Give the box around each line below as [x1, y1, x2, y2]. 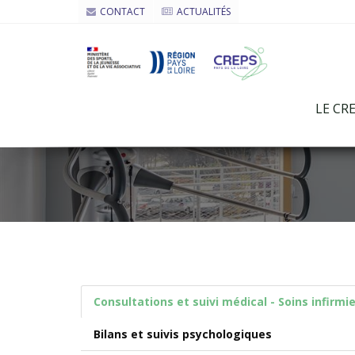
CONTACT [100, 5, 145, 18]
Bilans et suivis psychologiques [94, 326, 272, 342]
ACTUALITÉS [177, 5, 231, 18]
